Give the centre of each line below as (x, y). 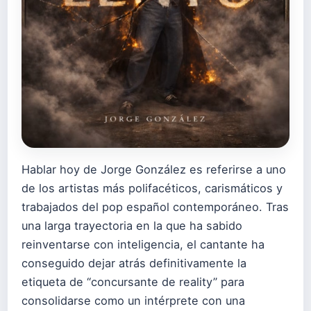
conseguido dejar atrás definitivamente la (134, 263)
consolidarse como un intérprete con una (133, 301)
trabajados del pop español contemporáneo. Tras (155, 207)
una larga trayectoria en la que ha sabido (132, 226)
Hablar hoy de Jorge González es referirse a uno (154, 170)
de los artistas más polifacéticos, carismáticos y (152, 188)
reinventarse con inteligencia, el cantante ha (143, 245)
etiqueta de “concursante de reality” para (133, 282)
